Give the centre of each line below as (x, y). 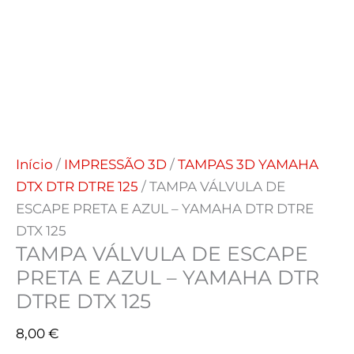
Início (34, 164)
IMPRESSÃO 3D (115, 164)
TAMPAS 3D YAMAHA (248, 164)
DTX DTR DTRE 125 (77, 186)
